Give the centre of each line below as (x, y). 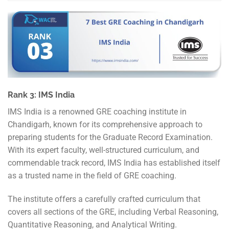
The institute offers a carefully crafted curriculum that (104, 199)
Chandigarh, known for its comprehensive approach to (105, 124)
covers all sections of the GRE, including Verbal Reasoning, (113, 212)
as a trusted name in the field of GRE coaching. (92, 175)
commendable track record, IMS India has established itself (114, 163)
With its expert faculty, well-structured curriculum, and (104, 150)
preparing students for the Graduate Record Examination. (110, 137)
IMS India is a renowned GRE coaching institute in (97, 111)
